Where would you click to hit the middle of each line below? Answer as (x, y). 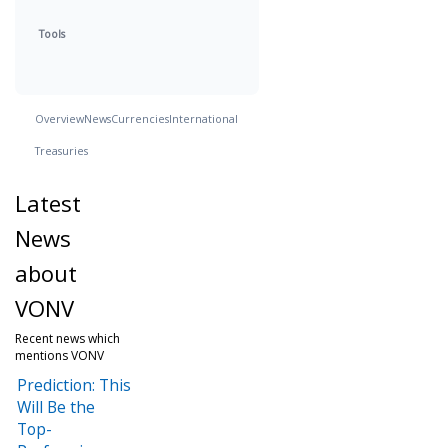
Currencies (140, 118)
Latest (48, 202)
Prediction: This (74, 384)
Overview (59, 118)
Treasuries (61, 150)
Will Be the (56, 406)
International (203, 118)
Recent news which (67, 338)
